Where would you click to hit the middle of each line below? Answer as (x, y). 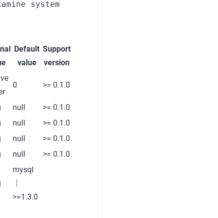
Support (57, 49)
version (57, 63)
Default (27, 49)
